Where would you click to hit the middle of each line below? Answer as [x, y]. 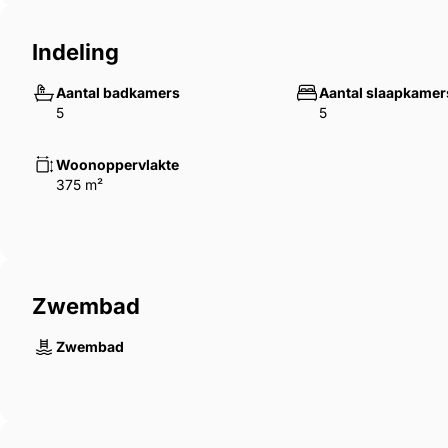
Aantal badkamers [118, 93]
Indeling [75, 52]
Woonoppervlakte [117, 165]
